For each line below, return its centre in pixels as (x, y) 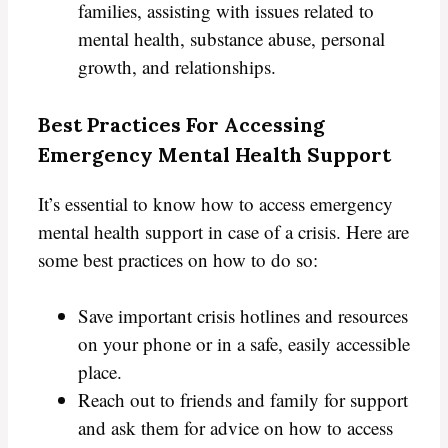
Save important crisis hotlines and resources (243, 316)
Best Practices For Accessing (181, 124)
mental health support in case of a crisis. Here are (223, 231)
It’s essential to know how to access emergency (215, 203)
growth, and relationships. (177, 67)
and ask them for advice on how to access (235, 428)
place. (100, 372)
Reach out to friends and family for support (243, 400)
